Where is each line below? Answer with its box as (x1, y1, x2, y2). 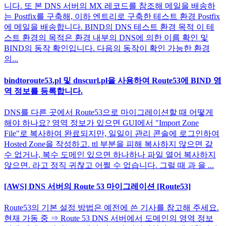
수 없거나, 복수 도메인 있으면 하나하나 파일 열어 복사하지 (4, 150, 216, 159)
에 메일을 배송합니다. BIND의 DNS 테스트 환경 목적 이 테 (4, 23, 214, 32)
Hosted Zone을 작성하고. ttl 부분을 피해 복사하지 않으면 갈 (4, 139, 213, 148)
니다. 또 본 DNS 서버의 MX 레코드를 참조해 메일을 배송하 (4, 2, 215, 11)
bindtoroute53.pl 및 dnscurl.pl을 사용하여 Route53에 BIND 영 (4, 76, 221, 85)
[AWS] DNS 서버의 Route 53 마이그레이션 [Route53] (4, 182, 191, 191)
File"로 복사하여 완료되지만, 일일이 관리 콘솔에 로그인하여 (4, 129, 219, 138)
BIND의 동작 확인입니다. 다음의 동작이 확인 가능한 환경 (4, 44, 210, 53)
